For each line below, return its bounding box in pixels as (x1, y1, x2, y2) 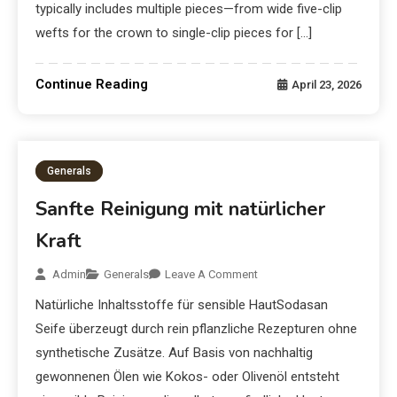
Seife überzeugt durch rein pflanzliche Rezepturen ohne (35, 321, 358, 338)
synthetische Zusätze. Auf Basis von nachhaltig (35, 345, 314, 362)
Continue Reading (35, 76, 149, 93)
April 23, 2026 (291, 78, 362, 92)
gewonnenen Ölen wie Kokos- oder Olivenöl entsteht (35, 369, 340, 385)
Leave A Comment (165, 268, 259, 282)
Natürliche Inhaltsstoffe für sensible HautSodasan (35, 297, 329, 314)
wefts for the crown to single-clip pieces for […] (35, 25, 313, 42)
